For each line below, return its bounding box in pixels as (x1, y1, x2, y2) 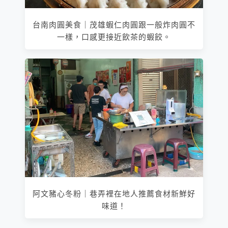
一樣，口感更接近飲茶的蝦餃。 (56, 33, 172, 42)
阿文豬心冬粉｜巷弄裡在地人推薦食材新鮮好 (32, 190, 196, 198)
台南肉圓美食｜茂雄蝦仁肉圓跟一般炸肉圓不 (32, 21, 196, 30)
